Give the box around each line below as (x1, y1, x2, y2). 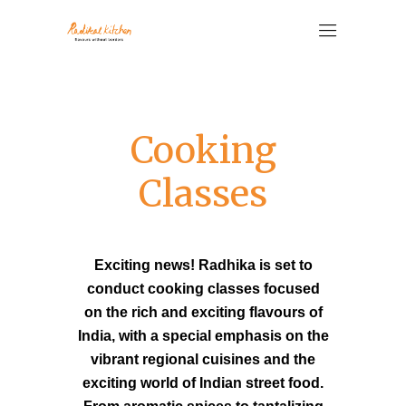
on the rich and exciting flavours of (83, 304, 323, 320)
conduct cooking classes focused (86, 281, 320, 296)
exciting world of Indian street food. (82, 375, 324, 391)
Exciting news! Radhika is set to (93, 257, 313, 273)
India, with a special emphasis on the (77, 328, 329, 343)
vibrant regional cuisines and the (91, 352, 315, 367)
